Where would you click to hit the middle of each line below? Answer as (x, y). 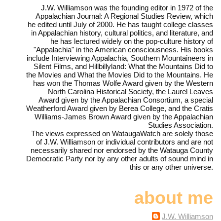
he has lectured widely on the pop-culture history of (132, 41)
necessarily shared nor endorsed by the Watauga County (122, 150)
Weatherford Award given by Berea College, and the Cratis (120, 109)
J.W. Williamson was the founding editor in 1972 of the (127, 8)
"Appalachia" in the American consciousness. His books (123, 50)
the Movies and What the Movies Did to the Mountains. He (120, 75)
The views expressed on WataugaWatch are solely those (122, 134)
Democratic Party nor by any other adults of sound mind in (120, 159)
